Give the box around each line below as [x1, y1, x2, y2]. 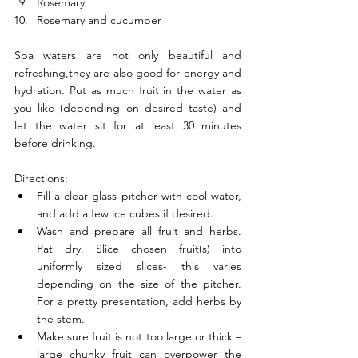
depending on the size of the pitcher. [37, 276, 241, 292]
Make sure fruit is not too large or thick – [37, 329, 241, 344]
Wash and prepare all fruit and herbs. [37, 224, 241, 239]
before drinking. [14, 136, 99, 151]
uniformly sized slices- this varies [37, 259, 241, 274]
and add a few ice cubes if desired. [37, 206, 213, 221]
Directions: [14, 171, 71, 186]
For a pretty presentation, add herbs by [37, 294, 241, 309]
